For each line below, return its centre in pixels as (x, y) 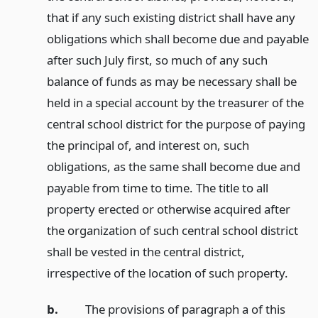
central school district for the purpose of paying (176, 124)
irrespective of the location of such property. (167, 273)
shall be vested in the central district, (146, 252)
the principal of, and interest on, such (148, 146)
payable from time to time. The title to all (157, 188)
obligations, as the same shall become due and (173, 167)
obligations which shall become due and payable (177, 39)
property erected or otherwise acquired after (168, 209)
